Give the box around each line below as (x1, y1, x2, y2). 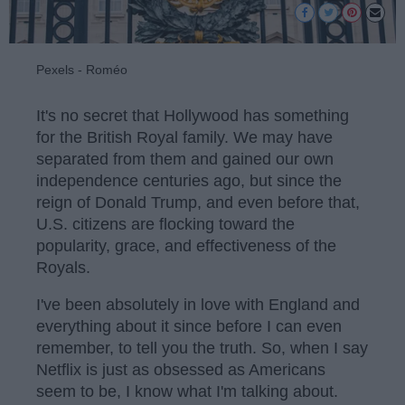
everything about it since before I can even (36, 317, 342, 336)
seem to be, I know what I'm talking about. (36, 382, 338, 401)
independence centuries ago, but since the (36, 171, 342, 190)
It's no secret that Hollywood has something (36, 106, 349, 125)
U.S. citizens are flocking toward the (36, 214, 295, 233)
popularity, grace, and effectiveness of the (36, 236, 336, 255)
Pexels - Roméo (36, 62, 127, 78)
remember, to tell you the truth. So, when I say (36, 339, 368, 358)
